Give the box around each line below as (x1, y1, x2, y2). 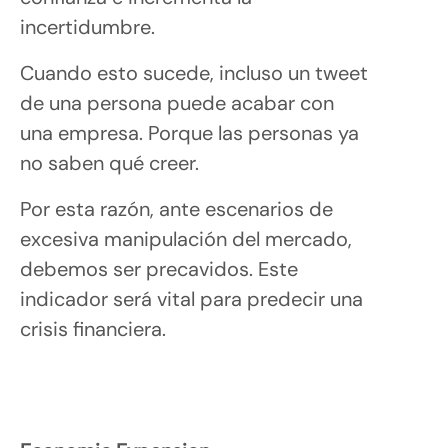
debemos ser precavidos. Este (20, 255, 298, 282)
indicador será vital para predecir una (20, 285, 363, 312)
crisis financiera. (20, 315, 171, 342)
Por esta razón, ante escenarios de (20, 195, 333, 222)
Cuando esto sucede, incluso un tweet (20, 59, 368, 86)
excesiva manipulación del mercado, (20, 225, 352, 252)
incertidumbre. (20, 13, 160, 40)
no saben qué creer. (20, 149, 204, 176)
